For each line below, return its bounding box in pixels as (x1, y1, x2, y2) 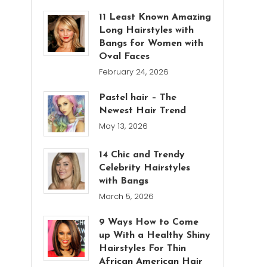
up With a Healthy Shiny (99, 231, 211, 241)
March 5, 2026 (99, 191, 154, 203)
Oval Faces (99, 52, 150, 61)
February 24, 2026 (99, 66, 169, 77)
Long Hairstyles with (99, 26, 194, 35)
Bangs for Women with (99, 39, 204, 48)
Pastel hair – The (99, 93, 177, 103)
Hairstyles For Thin (99, 244, 187, 254)
